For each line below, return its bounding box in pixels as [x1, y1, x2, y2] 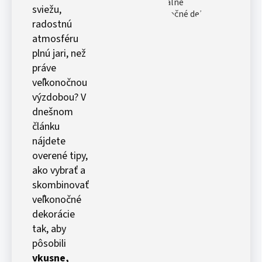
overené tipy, [32, 149, 88, 163]
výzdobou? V [32, 90, 86, 105]
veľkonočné [32, 192, 81, 207]
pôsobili [32, 236, 66, 251]
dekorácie [32, 207, 75, 222]
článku [32, 119, 60, 134]
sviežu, [32, 2, 61, 17]
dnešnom [32, 105, 73, 119]
